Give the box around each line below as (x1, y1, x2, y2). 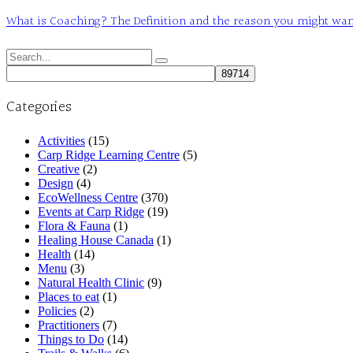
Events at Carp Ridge (38, 205, 144, 219)
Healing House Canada (38, 233, 154, 247)
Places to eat (38, 290, 99, 304)
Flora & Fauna (38, 219, 110, 233)
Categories (6, 96, 72, 120)
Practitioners (38, 318, 99, 333)
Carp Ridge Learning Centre (38, 148, 180, 162)
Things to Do (38, 333, 104, 347)
